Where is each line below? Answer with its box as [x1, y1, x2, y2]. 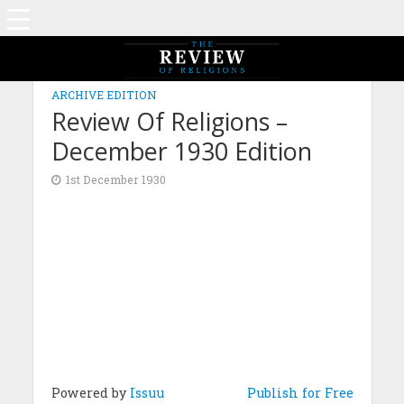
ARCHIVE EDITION [50, 87, 157, 102]
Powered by [50, 383, 130, 401]
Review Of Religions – [50, 105, 288, 138]
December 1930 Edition [50, 134, 312, 168]
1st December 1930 [65, 172, 166, 187]
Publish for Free [246, 383, 353, 401]
